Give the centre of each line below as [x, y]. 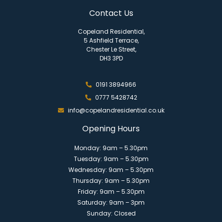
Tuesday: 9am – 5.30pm [111, 159]
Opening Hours [111, 128]
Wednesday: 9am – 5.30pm [111, 169]
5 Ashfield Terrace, [111, 41]
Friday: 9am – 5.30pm [111, 191]
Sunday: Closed [111, 213]
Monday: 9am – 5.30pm [111, 148]
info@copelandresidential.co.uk [116, 110]
